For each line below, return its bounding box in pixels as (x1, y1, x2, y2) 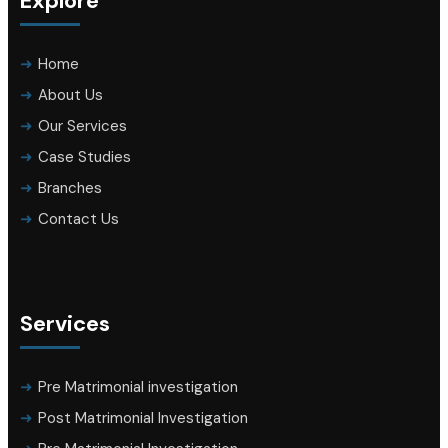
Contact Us (38, 209, 119, 230)
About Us (38, 85, 103, 106)
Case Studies (38, 147, 131, 168)
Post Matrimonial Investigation (38, 408, 248, 429)
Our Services (38, 116, 127, 137)
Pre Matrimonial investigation (38, 377, 238, 398)
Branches (38, 178, 102, 199)
